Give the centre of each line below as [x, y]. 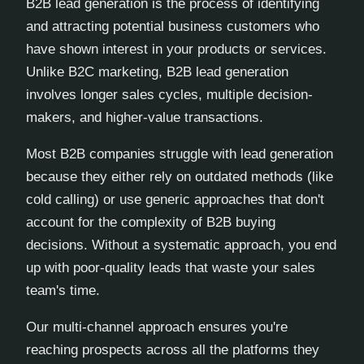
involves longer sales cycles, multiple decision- [169, 95]
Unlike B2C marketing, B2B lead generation [157, 72]
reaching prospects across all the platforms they [173, 349]
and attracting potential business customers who [173, 27]
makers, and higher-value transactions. [145, 118]
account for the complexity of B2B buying [151, 222]
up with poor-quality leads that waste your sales [171, 267]
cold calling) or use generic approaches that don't [175, 199]
